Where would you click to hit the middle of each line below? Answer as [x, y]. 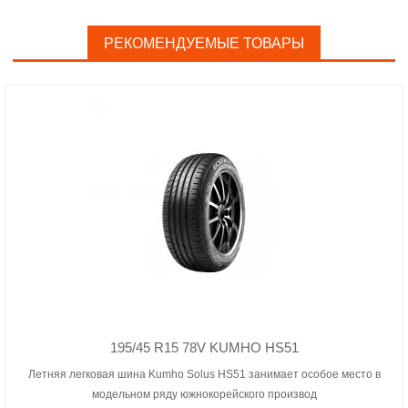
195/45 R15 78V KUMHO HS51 [204, 347]
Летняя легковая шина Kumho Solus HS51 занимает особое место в [204, 374]
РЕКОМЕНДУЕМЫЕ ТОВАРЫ [204, 43]
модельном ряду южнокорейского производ [204, 394]
